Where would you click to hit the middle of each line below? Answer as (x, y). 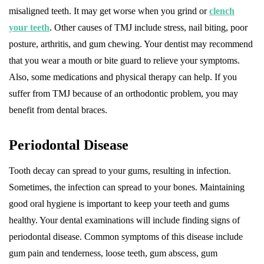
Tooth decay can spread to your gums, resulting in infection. (120, 171)
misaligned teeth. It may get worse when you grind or (109, 11)
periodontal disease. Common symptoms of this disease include (126, 237)
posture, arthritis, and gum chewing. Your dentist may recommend (131, 44)
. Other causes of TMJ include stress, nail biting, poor (148, 28)
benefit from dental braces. (59, 110)
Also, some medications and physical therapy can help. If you (123, 77)
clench (222, 11)
